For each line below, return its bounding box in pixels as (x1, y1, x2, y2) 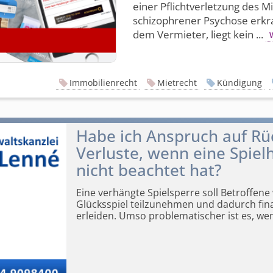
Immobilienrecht (69, 76, 137, 88)
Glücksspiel (76, 197, 128, 211)
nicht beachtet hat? (76, 160, 222, 182)
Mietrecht (157, 76, 197, 88)
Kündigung (216, 76, 262, 88)
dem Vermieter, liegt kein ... (132, 27, 266, 42)
